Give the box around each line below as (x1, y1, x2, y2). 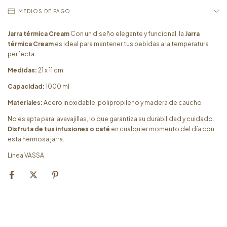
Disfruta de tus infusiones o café (8, 125, 110, 133)
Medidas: (8, 66, 37, 74)
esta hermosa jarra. (8, 135, 65, 143)
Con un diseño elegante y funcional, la (69, 30, 185, 37)
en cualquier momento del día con (110, 125, 214, 133)
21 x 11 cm (37, 66, 63, 74)
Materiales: (8, 99, 43, 106)
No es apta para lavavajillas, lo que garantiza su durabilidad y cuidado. (8, 115, 214, 123)
